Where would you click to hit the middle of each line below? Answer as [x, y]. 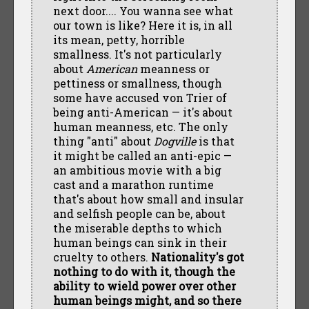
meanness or [173, 68]
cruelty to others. [102, 257]
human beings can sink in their [140, 242]
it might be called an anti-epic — [142, 155]
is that [215, 141]
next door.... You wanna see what [143, 10]
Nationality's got [197, 257]
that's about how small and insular [148, 199]
